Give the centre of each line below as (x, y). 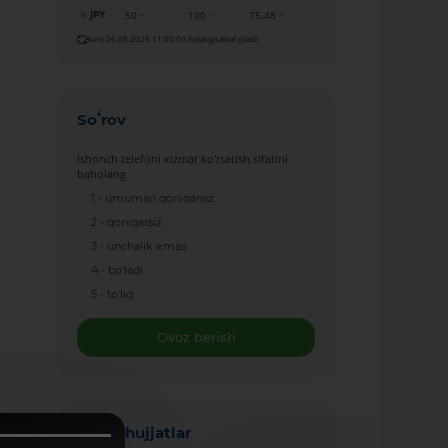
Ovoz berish (196, 337)
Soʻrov (102, 119)
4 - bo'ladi (117, 269)
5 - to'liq (112, 293)
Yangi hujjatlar (134, 432)
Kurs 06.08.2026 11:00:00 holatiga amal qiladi (172, 39)
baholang (102, 173)
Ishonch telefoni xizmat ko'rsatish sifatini (183, 158)
